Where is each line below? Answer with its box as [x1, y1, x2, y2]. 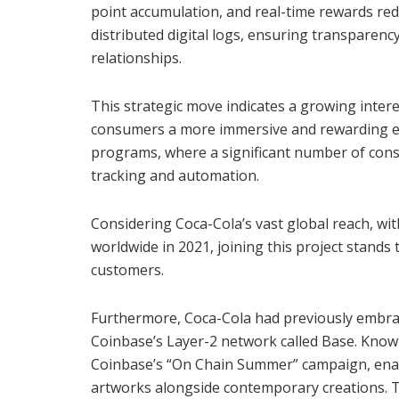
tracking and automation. [91, 165, 259, 185]
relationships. [91, 47, 182, 68]
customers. [91, 259, 164, 280]
